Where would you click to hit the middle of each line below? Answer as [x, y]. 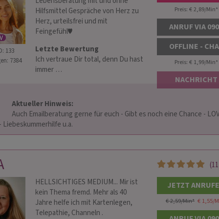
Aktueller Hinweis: [43, 104]
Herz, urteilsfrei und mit [71, 21]
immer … [49, 70]
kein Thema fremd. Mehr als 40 [81, 192]
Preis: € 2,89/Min [195, 9]
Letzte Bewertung [67, 49]
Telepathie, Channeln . [69, 213]
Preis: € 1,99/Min [195, 62]
